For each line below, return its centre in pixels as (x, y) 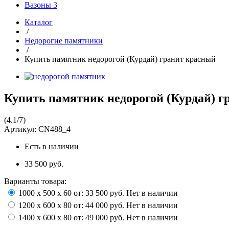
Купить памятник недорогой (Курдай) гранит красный (120, 59)
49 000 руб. (106, 217)
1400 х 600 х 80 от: (52, 217)
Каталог (39, 22)
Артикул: (21, 129)
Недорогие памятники (64, 41)
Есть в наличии (52, 146)
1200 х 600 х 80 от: (52, 205)
